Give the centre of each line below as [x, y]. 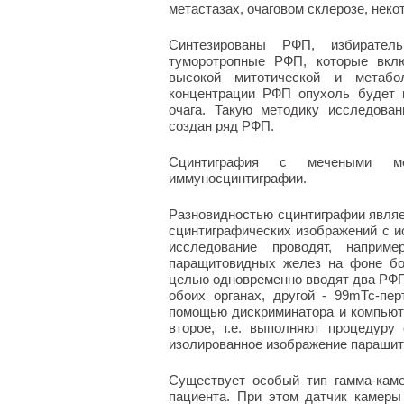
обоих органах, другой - [252, 295]
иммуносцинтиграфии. [238, 178]
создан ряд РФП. [221, 126]
